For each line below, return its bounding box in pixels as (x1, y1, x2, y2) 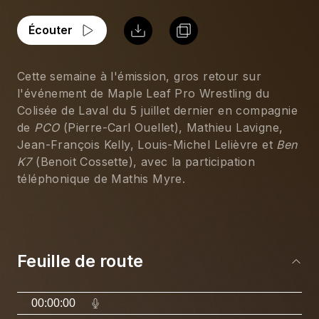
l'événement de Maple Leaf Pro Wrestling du (17, 86, 274, 100)
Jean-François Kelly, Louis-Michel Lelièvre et (17, 137, 277, 152)
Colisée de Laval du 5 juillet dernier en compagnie (17, 103, 302, 117)
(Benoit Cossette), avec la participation (31, 155, 259, 169)
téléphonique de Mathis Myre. (17, 172, 186, 186)
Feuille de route (17, 251, 143, 271)
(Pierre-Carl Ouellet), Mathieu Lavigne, (59, 120, 287, 135)
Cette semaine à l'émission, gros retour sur (17, 69, 266, 83)
